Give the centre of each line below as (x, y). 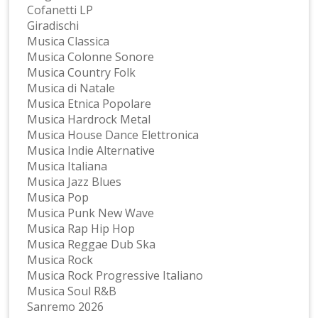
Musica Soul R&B (72, 291)
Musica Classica (68, 41)
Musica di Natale (71, 88)
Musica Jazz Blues (75, 181)
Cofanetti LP (60, 10)
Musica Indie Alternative (91, 150)
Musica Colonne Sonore (91, 56)
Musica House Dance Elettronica (113, 135)
